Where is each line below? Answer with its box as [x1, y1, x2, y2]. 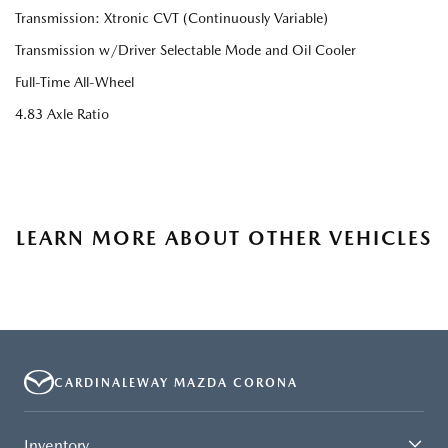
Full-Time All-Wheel [15, 74, 134, 91]
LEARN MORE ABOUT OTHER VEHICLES [16, 226, 432, 251]
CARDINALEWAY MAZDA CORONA [54, 375, 298, 390]
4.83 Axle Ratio [15, 106, 109, 123]
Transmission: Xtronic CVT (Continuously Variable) [15, 10, 328, 27]
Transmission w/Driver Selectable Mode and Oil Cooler [15, 42, 356, 59]
